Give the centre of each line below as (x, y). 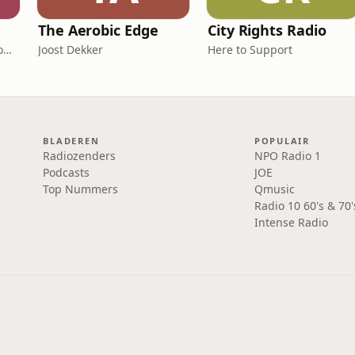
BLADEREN (71, 141)
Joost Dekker (71, 50)
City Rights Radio (267, 30)
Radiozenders (80, 156)
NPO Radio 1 (287, 156)
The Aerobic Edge (98, 30)
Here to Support (250, 50)
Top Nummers (81, 189)
